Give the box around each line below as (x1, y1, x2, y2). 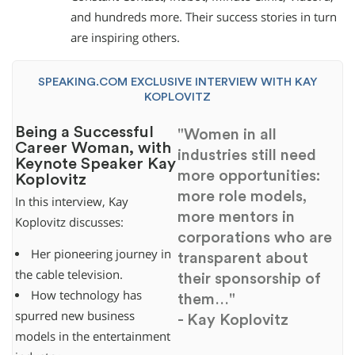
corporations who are (177, 230, 332, 246)
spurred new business (14, 308, 135, 324)
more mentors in (177, 209, 295, 226)
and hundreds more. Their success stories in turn (71, 10, 337, 25)
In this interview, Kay (14, 193, 128, 209)
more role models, (177, 189, 307, 205)
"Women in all (177, 127, 277, 143)
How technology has (31, 288, 143, 303)
